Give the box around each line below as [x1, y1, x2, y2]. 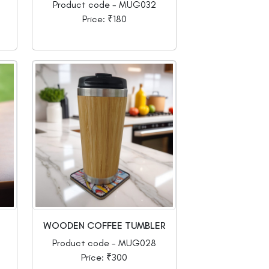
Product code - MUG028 [52, 237, 156, 249]
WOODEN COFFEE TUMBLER [43, 220, 166, 232]
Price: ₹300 [81, 252, 127, 264]
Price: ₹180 [82, 13, 127, 25]
